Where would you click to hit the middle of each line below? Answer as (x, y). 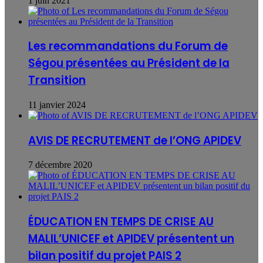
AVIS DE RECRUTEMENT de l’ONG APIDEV (135, 140)
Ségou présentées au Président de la (129, 63)
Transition (57, 80)
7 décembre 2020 (60, 165)
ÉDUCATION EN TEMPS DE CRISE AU (121, 222)
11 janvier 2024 (57, 105)
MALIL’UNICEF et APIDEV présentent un (131, 239)
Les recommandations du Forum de (128, 46)
